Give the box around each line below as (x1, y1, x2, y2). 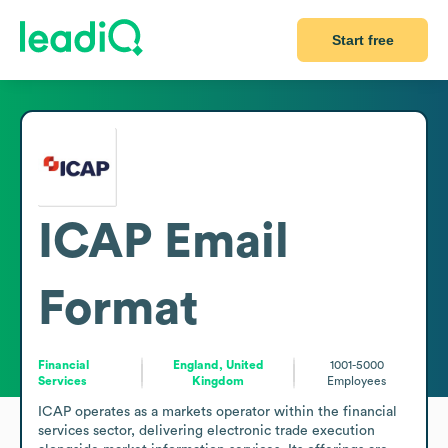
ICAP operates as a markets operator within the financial (38, 404, 397, 419)
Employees (327, 374, 387, 387)
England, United (172, 358, 264, 371)
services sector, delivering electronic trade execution (38, 423, 375, 438)
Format (38, 284, 198, 333)
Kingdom (192, 374, 245, 387)
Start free (331, 32, 394, 48)
